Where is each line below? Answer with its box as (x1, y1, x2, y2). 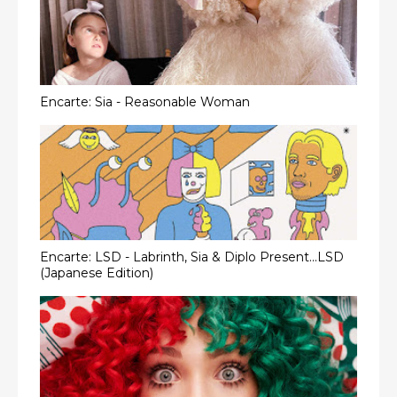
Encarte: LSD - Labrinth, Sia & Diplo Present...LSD (40, 248, 344, 265)
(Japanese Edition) (40, 264, 153, 281)
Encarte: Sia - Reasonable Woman (40, 93, 250, 110)
